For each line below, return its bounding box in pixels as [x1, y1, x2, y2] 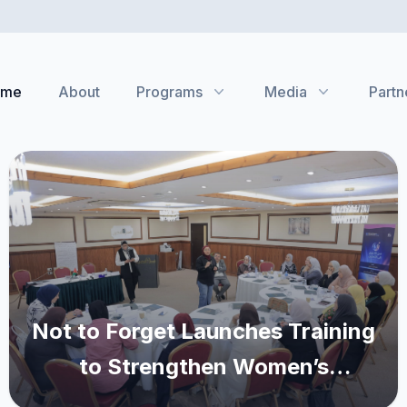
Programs [136, 83, 203, 101]
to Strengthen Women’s [78, 353, 329, 381]
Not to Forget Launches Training [32, 318, 375, 345]
